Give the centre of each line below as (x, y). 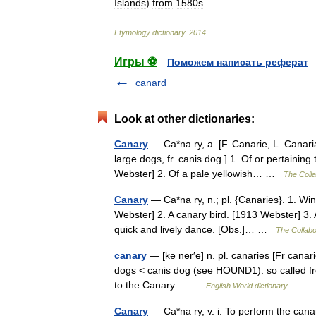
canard (151, 83)
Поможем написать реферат (238, 62)
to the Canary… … (160, 285)
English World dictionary (247, 286)
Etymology (132, 32)
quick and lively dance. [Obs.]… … (195, 229)
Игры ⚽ (136, 62)
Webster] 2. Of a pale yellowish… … (199, 174)
